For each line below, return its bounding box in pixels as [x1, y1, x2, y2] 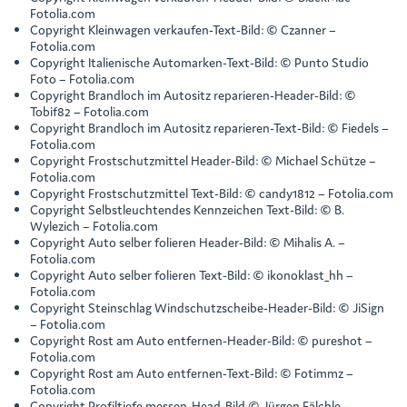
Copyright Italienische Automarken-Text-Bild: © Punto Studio [30, 54, 369, 70]
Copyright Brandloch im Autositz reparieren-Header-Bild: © [30, 86, 356, 103]
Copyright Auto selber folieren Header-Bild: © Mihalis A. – [30, 233, 345, 250]
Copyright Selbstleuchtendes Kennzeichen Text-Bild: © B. [30, 201, 344, 217]
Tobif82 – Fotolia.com [30, 103, 149, 119]
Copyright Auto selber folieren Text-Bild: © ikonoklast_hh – [30, 266, 353, 283]
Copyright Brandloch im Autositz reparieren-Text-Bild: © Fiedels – [30, 119, 389, 135]
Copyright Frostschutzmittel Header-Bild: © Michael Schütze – [30, 152, 376, 168]
